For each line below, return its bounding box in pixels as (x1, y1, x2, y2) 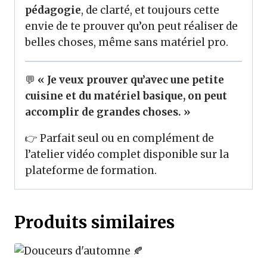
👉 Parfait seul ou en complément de (25, 132, 214, 145)
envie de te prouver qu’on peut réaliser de (25, 20, 238, 33)
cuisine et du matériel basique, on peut (25, 89, 227, 103)
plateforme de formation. (25, 164, 157, 177)
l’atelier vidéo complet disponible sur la (25, 148, 229, 161)
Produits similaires (14, 212, 175, 233)
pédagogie (25, 4, 81, 17)
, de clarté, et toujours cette (81, 4, 219, 17)
